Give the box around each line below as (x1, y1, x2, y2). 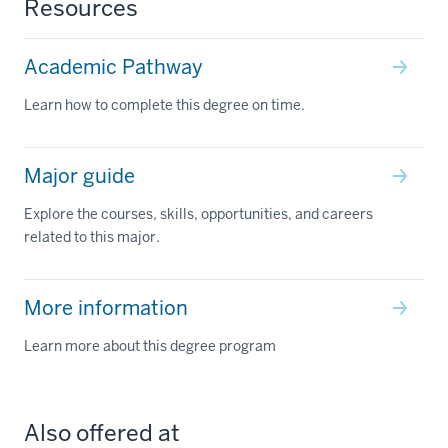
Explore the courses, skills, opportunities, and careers (24, 204, 373, 223)
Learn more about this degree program (24, 336, 276, 355)
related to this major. (24, 227, 160, 246)
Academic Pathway (24, 53, 203, 80)
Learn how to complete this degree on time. (24, 95, 305, 114)
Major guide (24, 162, 135, 189)
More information (24, 294, 188, 321)
